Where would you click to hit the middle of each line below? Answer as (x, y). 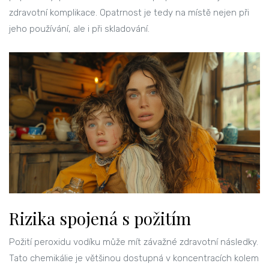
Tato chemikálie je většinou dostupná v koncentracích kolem (134, 258)
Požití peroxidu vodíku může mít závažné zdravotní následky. (134, 242)
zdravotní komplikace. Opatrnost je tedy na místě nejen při (129, 13)
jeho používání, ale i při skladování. (79, 29)
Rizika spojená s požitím (100, 219)
